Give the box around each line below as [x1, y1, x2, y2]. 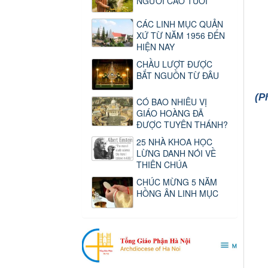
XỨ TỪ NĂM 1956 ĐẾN [136, 29, 225, 41]
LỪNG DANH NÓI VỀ [136, 147, 216, 159]
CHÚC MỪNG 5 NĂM [136, 175, 217, 188]
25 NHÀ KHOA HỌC [136, 135, 212, 148]
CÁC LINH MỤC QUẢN [136, 17, 223, 30]
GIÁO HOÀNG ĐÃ [136, 106, 203, 119]
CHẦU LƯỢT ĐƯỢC [136, 57, 212, 70]
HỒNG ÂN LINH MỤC [136, 187, 218, 199]
